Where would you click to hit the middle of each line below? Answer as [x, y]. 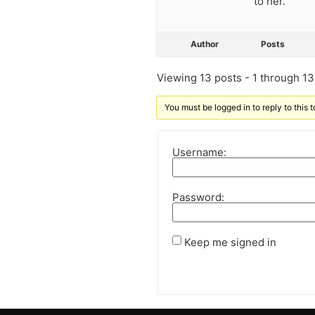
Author [205, 44]
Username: [199, 152]
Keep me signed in [230, 242]
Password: [198, 197]
